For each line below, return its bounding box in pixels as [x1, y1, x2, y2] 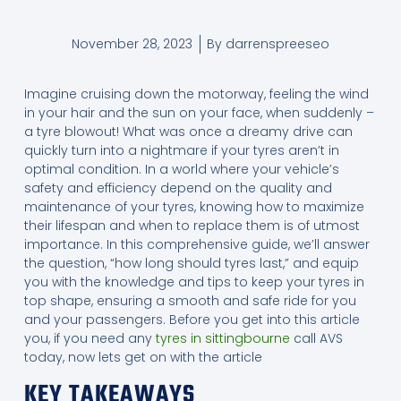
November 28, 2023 [72, 34, 192, 53]
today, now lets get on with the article [23, 347, 262, 366]
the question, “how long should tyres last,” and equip [23, 253, 359, 272]
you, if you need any [23, 328, 156, 347]
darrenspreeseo [222, 34, 329, 53]
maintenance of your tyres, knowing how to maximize [23, 197, 364, 216]
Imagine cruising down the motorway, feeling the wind [23, 84, 369, 103]
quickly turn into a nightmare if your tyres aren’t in [23, 141, 339, 159]
